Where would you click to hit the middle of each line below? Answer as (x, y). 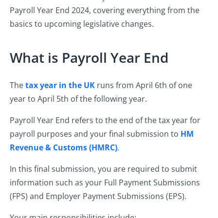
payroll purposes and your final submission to (95, 134)
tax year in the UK (60, 85)
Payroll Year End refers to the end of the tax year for (105, 120)
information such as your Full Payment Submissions (105, 183)
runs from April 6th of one (144, 85)
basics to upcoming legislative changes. (82, 24)
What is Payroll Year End (89, 58)
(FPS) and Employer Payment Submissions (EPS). (98, 196)
